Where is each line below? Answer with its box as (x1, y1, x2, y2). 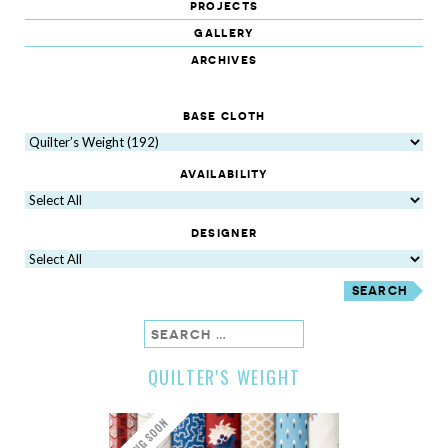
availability (180, 166, 268, 182)
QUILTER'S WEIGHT (147, 363, 301, 390)
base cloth (182, 107, 266, 123)
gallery (194, 25, 254, 41)
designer (190, 224, 258, 240)
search (144, 324, 198, 340)
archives (190, 52, 258, 68)
